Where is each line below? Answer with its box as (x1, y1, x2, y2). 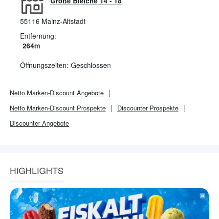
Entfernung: (20, 31, 56, 41)
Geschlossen (71, 60, 111, 70)
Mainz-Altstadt (42, 16, 86, 26)
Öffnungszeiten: (20, 60, 68, 70)
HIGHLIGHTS (10, 164, 64, 176)
